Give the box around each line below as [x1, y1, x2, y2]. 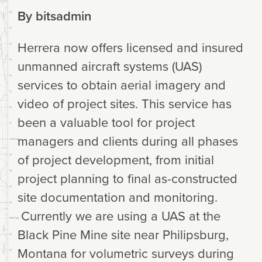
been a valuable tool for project [18, 112, 195, 131]
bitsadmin [36, 6, 91, 25]
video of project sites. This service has [18, 94, 232, 112]
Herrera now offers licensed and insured [18, 37, 243, 56]
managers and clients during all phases [18, 131, 238, 150]
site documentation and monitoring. [18, 187, 218, 206]
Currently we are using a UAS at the [18, 206, 220, 225]
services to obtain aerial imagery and [18, 75, 226, 94]
